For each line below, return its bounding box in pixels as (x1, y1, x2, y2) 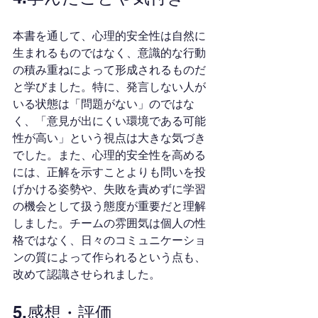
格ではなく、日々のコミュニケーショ (13, 234, 206, 247)
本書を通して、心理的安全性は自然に (13, 29, 206, 43)
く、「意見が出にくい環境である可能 (13, 114, 206, 128)
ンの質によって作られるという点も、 (13, 251, 206, 264)
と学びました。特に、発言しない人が (13, 80, 206, 94)
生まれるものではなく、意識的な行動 (13, 46, 206, 60)
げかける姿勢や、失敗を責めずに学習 (13, 182, 206, 196)
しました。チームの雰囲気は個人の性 (13, 216, 206, 230)
